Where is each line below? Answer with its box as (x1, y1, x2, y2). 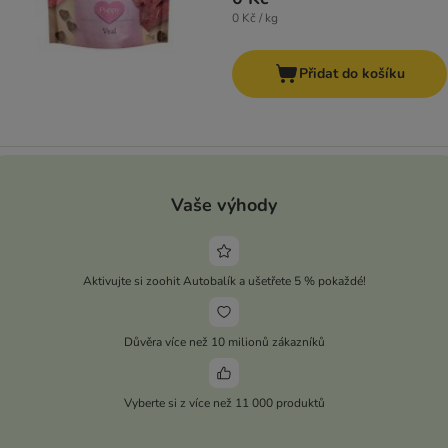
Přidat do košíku (298, 64, 405, 84)
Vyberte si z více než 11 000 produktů (123, 394, 325, 411)
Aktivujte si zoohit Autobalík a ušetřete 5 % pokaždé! (82, 272, 366, 289)
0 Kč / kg (232, 10, 278, 27)
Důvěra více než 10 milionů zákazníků (123, 333, 325, 350)
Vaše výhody (171, 192, 277, 217)
